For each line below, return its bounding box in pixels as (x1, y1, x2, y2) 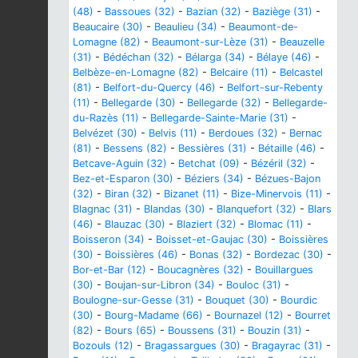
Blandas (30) (144, 202, 205, 215)
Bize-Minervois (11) (231, 187, 323, 200)
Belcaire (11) (210, 66, 268, 78)
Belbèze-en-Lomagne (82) (73, 66, 199, 78)
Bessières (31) (178, 141, 247, 154)
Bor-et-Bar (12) (73, 263, 146, 276)
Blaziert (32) (177, 217, 237, 230)
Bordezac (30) (254, 248, 324, 261)
